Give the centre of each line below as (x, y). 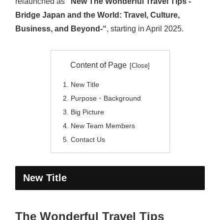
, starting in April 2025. (145, 28)
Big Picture (88, 112)
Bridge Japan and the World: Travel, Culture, (97, 15)
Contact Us (88, 139)
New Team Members (103, 125)
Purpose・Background (106, 98)
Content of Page (98, 65)
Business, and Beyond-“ (61, 28)
